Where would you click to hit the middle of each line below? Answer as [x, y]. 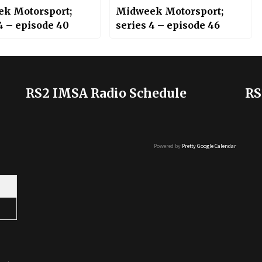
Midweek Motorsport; [169, 11]
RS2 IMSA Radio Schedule [106, 93]
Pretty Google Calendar [209, 146]
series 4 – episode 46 [168, 25]
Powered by [168, 146]
